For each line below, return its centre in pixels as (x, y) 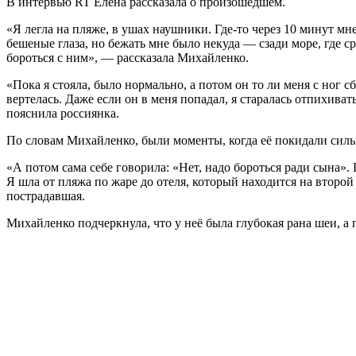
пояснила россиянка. (63, 113)
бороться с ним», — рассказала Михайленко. (128, 57)
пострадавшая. (46, 195)
